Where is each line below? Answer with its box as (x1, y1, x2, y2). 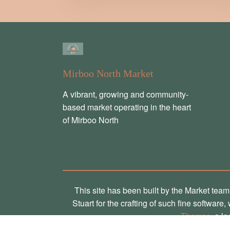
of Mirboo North (63, 113, 119, 126)
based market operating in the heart (63, 101, 191, 113)
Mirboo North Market (63, 67, 154, 79)
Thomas (180, 209, 210, 222)
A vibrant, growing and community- (63, 88, 188, 100)
